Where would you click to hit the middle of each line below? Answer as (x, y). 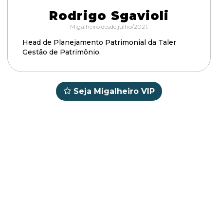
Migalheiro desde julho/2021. (109, 27)
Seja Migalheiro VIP (114, 91)
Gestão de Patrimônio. (62, 52)
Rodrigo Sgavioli (109, 16)
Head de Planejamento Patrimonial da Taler (99, 42)
